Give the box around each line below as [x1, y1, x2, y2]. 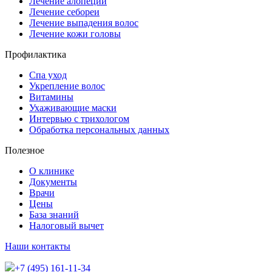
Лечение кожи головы [29, 28, 121, 39]
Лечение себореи [29, 6, 100, 17]
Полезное [5, 144, 44, 155]
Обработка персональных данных [29, 124, 169, 135]
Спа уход [29, 69, 67, 80]
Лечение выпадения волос [29, 17, 138, 28]
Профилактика [5, 49, 66, 59]
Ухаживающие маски [29, 102, 117, 113]
